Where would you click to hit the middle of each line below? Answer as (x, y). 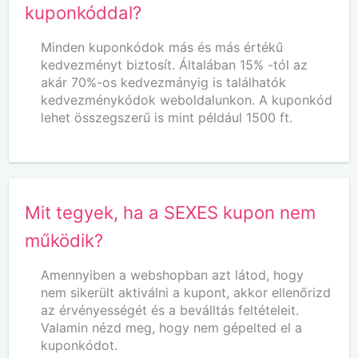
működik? (64, 240)
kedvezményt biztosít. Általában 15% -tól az (175, 64)
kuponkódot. (80, 345)
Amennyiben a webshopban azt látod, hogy (173, 274)
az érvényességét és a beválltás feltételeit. (170, 310)
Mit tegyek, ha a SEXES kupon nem (171, 212)
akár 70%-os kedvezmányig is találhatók (164, 82)
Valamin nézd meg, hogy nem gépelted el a (172, 327)
